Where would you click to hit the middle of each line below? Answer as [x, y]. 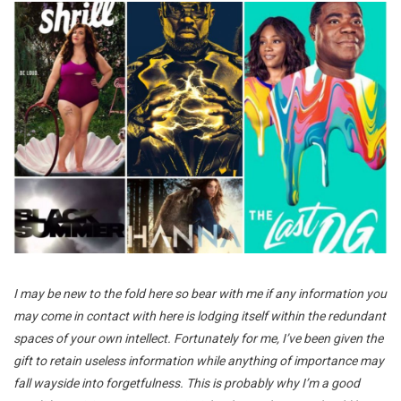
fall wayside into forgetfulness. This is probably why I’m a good [187, 383]
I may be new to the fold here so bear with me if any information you [200, 293]
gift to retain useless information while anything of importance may [199, 360]
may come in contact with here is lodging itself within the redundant [200, 316]
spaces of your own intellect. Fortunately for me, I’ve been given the [198, 338]
